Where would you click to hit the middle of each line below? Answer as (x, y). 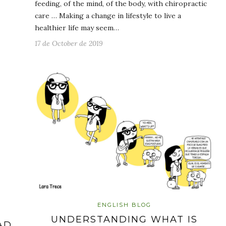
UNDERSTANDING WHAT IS (124, 219)
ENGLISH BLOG (124, 205)
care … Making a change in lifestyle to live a (108, 16)
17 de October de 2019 (69, 44)
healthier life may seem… (77, 28)
